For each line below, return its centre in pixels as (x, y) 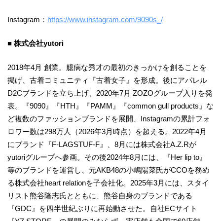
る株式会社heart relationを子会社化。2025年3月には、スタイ (108, 183)
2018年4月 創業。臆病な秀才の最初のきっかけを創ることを (107, 67)
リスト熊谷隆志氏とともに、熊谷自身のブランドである (100, 195)
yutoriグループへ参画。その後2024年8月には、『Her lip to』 (107, 157)
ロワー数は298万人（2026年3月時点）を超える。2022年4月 (107, 131)
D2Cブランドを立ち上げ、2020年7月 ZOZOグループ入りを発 (110, 93)
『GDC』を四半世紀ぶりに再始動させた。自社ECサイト (102, 208)
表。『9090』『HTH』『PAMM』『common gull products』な (110, 106)
